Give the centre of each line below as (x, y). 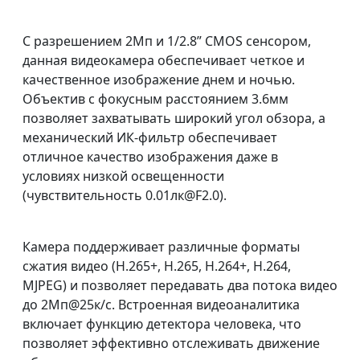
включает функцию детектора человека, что (162, 324)
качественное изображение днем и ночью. (159, 80)
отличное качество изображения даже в (150, 157)
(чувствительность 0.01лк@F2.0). (125, 195)
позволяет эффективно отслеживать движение (171, 343)
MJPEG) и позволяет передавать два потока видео (180, 285)
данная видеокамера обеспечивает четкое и (164, 60)
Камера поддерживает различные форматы (161, 247)
